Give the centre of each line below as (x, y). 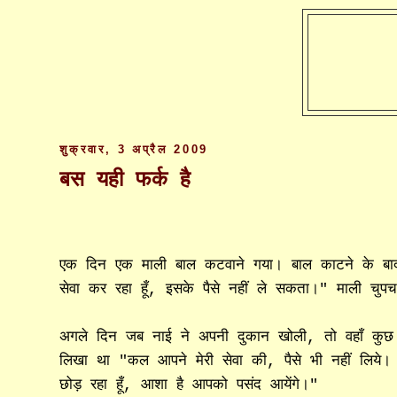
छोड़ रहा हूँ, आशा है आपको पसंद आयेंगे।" (189, 385)
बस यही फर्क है (125, 180)
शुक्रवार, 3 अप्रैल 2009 (134, 150)
